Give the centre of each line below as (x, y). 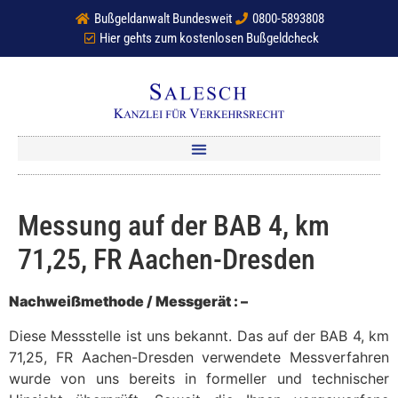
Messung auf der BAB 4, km (174, 226)
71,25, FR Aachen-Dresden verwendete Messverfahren (199, 357)
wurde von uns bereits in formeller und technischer (199, 378)
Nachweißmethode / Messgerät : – (128, 302)
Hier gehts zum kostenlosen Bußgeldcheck (209, 38)
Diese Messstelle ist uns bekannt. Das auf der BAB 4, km (199, 335)
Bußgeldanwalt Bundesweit (163, 19)
